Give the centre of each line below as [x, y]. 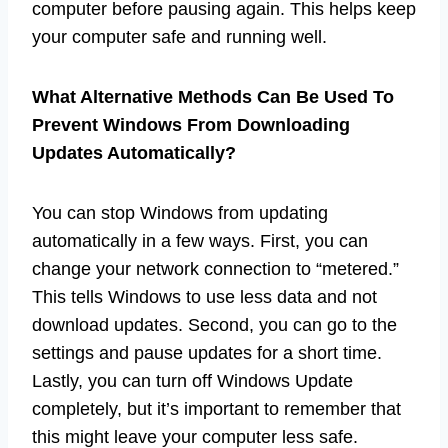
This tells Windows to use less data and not [204, 297]
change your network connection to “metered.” [215, 269]
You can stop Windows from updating [180, 213]
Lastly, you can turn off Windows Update [192, 381]
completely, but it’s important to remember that [216, 409]
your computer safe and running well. [179, 37]
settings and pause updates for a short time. [207, 353]
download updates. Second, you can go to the [214, 325]
